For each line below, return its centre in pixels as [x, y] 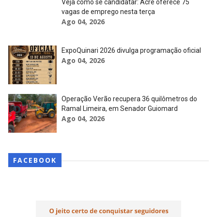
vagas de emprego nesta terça [108, 12]
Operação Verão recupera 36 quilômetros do [129, 99]
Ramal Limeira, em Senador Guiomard [119, 109]
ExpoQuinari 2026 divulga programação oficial [131, 51]
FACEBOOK [35, 160]
